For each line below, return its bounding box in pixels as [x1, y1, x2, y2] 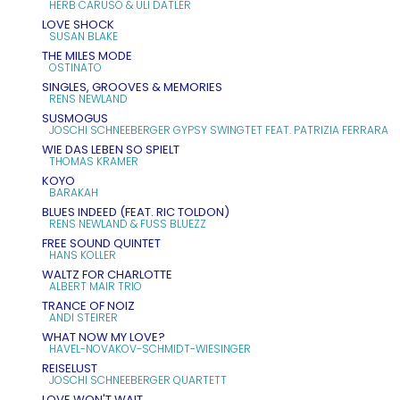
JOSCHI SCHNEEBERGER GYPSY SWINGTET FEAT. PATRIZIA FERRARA [49, 121, 388, 137]
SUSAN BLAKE [49, 28, 118, 44]
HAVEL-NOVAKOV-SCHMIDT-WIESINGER [49, 340, 251, 356]
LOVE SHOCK [42, 15, 114, 33]
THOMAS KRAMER [49, 153, 138, 169]
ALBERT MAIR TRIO [49, 278, 142, 294]
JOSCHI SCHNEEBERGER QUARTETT [49, 371, 227, 387]
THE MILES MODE [42, 46, 132, 64]
